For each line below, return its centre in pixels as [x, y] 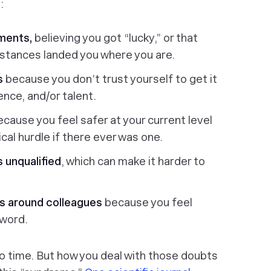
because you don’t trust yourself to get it [111, 79]
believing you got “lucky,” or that [116, 38]
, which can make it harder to [133, 161]
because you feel [147, 202]
